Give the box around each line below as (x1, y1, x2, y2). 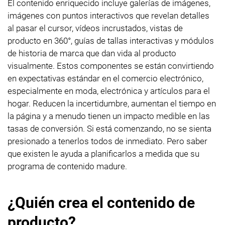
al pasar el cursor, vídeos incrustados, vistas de (8, 23, 183, 33)
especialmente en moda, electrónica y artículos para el (8, 85, 210, 96)
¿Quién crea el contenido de (8, 193, 195, 211)
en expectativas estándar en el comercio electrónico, (8, 73, 203, 83)
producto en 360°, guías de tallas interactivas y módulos (8, 35, 214, 46)
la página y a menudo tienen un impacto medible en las (8, 110, 210, 121)
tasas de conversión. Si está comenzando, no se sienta (8, 123, 211, 134)
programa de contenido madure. (8, 161, 127, 171)
